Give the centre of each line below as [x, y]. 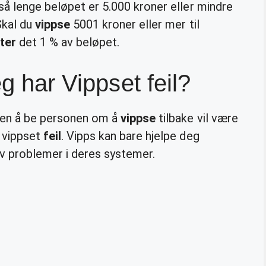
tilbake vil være [197, 118]
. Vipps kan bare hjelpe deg [130, 136]
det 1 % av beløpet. [68, 42]
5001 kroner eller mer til [135, 24]
